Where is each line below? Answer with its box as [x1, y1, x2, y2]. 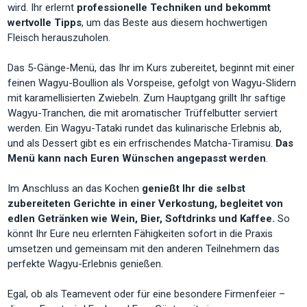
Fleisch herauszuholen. [8, 31, 111, 44]
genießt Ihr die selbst [142, 182, 246, 195]
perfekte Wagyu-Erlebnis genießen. [8, 257, 164, 270]
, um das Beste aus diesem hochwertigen [82, 16, 268, 29]
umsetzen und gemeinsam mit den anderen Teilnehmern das [8, 242, 280, 255]
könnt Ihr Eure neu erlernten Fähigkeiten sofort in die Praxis [8, 227, 273, 240]
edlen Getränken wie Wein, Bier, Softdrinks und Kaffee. [8, 212, 278, 225]
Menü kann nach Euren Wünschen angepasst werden [8, 151, 267, 164]
